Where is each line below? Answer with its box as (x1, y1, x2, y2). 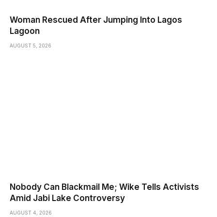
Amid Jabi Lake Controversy (10, 193, 125, 203)
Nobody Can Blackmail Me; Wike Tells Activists (10, 182, 199, 192)
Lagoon (10, 26, 40, 36)
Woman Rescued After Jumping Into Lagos (10, 15, 182, 25)
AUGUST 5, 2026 (10, 43, 51, 49)
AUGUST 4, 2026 (10, 209, 52, 216)
